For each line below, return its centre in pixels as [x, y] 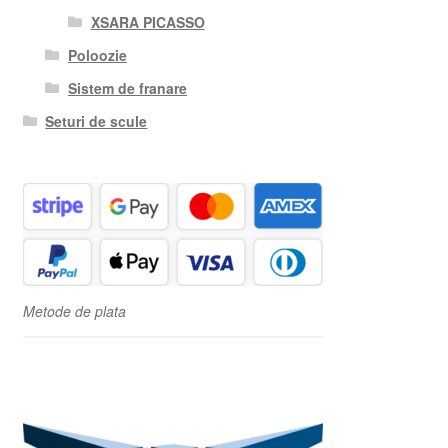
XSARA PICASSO [147, 22]
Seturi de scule [96, 121]
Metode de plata [74, 311]
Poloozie [97, 55]
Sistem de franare [127, 88]
